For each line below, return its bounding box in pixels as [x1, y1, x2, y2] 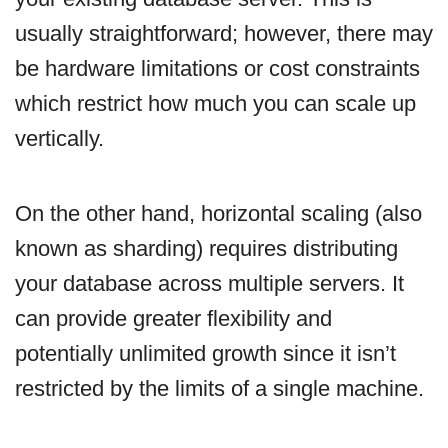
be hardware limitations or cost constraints [15, 55, 420, 81]
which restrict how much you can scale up [15, 90, 416, 116]
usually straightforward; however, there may [15, 20, 433, 46]
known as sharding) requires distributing [15, 235, 398, 261]
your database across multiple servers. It [15, 270, 404, 296]
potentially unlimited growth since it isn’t [15, 340, 396, 366]
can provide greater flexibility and [15, 305, 332, 331]
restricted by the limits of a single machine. [15, 375, 424, 401]
